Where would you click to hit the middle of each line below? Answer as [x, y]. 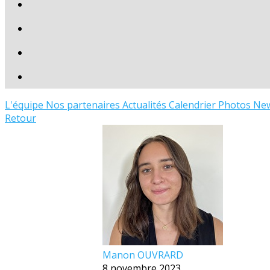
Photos [236, 105]
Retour [20, 118]
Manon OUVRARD [143, 255]
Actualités [146, 105]
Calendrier [193, 105]
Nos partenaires [84, 105]
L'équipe [25, 105]
